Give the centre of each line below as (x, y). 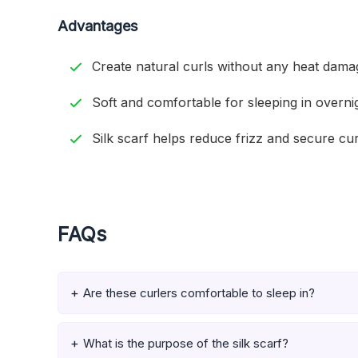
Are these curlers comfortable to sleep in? (199, 293)
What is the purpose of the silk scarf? (186, 344)
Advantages (97, 26)
